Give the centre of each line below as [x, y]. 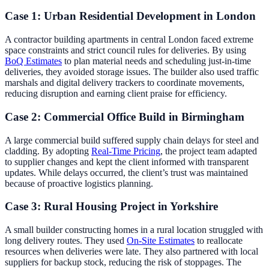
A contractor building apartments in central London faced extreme [129, 40]
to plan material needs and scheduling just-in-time [156, 61]
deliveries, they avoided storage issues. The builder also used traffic [132, 72]
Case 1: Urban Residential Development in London [130, 16]
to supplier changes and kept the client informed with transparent [127, 162]
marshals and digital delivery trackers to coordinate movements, [125, 83]
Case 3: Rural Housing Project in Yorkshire [111, 207]
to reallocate [219, 240]
